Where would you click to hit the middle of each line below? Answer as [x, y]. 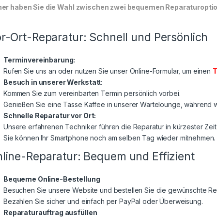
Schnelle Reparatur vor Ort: [50, 116]
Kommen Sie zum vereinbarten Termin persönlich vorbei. [92, 93]
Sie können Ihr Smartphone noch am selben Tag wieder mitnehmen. [109, 138]
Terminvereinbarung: [39, 60]
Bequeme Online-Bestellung [52, 179]
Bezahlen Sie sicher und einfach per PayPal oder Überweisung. [103, 201]
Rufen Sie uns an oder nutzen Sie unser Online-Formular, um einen [108, 71]
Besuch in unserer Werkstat [51, 82]
